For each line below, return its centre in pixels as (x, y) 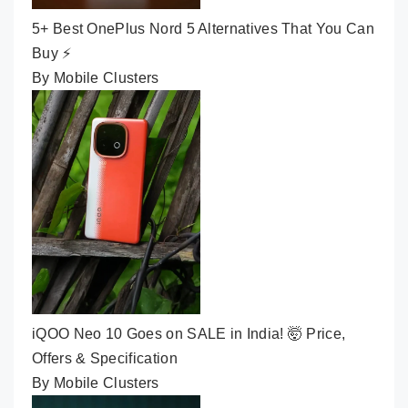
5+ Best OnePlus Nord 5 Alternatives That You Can (203, 28)
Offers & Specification (105, 359)
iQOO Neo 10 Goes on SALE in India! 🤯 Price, (189, 334)
